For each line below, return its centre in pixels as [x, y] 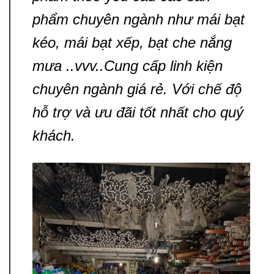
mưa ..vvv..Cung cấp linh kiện [128, 65]
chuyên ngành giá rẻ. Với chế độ [137, 89]
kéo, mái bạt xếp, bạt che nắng [132, 42]
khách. [54, 135]
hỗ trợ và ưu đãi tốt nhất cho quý [138, 112]
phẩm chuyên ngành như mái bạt [139, 19]
